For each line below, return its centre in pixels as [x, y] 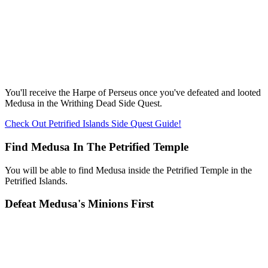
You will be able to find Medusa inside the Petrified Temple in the [128, 170]
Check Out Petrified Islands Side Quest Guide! [93, 124]
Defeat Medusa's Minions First [79, 204]
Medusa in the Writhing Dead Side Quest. [83, 103]
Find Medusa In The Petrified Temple [97, 147]
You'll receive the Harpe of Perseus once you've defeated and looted [133, 93]
